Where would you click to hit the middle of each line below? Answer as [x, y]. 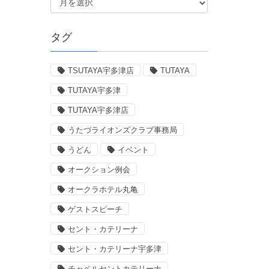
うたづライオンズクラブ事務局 [122, 130]
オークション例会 [99, 169]
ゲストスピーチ [95, 209]
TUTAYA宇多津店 [98, 110]
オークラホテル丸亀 [103, 189]
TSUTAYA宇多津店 [101, 70]
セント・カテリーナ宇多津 [114, 249]
